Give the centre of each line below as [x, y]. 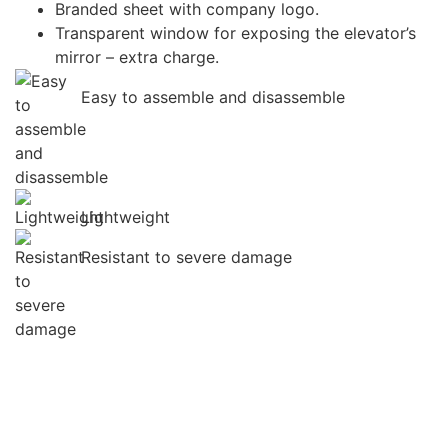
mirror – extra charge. [137, 57]
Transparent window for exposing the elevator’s [235, 33]
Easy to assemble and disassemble [213, 97]
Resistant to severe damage [186, 257]
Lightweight [125, 217]
